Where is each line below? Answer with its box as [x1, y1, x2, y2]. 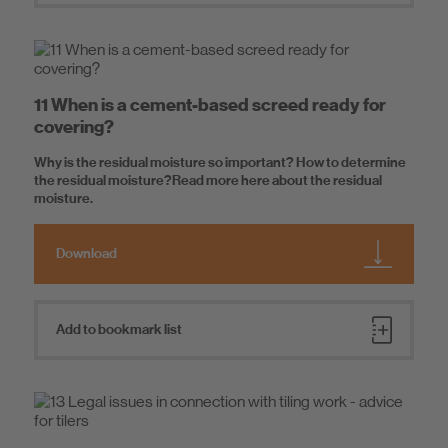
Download [56, 245, 117, 263]
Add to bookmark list [56, 321, 182, 339]
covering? [34, 116, 114, 138]
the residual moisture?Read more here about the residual [34, 172, 382, 190]
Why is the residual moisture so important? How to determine [34, 154, 406, 172]
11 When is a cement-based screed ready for [34, 94, 386, 116]
